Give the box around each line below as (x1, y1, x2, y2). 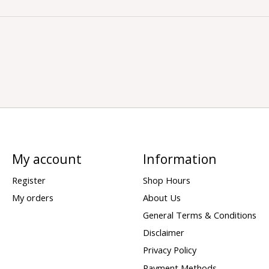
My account (11, 150, 82, 168)
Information (142, 150, 217, 168)
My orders (11, 191, 53, 204)
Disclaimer (142, 226, 184, 239)
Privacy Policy (142, 244, 196, 256)
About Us (142, 191, 181, 204)
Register (11, 174, 46, 186)
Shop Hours (142, 174, 190, 186)
